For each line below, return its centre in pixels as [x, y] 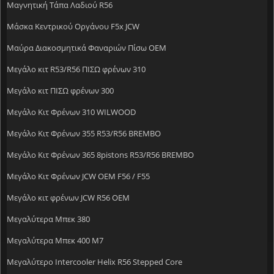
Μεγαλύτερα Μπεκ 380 [48, 219]
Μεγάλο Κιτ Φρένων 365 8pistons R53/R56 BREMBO [100, 154]
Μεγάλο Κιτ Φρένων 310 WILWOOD [71, 112]
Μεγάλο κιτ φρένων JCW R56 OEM [68, 197]
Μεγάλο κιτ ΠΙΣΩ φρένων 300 [60, 90]
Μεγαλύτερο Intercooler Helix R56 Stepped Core [94, 261]
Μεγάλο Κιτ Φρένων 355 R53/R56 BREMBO [84, 133]
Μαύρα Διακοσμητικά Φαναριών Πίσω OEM [87, 47]
